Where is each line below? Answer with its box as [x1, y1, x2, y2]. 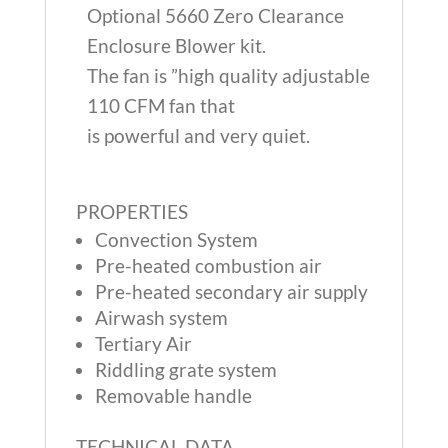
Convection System [94, 228, 258, 251]
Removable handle [94, 384, 252, 407]
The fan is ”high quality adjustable [86, 64, 370, 87]
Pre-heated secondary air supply [94, 280, 368, 303]
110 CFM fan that [86, 94, 235, 117]
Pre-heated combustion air [94, 254, 322, 277]
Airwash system [94, 306, 228, 329]
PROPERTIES [75, 200, 188, 223]
